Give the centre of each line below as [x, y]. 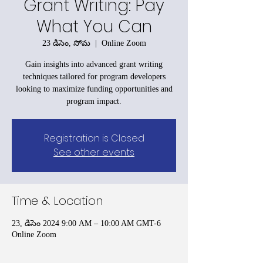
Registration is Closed [94, 138]
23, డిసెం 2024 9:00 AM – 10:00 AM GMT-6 [86, 223]
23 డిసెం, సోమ [66, 43]
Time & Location [57, 200]
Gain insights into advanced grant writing [94, 64]
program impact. [94, 101]
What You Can [94, 26]
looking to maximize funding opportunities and [94, 89]
